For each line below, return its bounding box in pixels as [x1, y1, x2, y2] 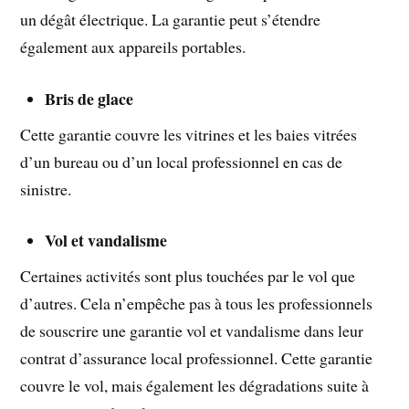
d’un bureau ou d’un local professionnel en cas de [20, 150, 343, 173]
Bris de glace [45, 86, 134, 110]
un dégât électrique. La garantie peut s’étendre [20, 7, 321, 30]
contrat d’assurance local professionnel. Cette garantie [20, 347, 373, 370]
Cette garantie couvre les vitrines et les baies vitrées [20, 122, 358, 145]
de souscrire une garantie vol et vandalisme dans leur [20, 320, 364, 342]
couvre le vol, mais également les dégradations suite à [20, 374, 370, 397]
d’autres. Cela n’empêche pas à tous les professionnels [20, 292, 373, 315]
